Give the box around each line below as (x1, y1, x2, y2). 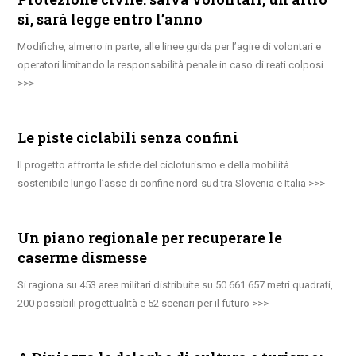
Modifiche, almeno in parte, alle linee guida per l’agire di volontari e (17, 40, 322, 52)
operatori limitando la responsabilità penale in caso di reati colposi (17, 58, 324, 71)
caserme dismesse (17, 247, 148, 267)
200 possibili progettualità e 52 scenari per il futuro (17, 296, 250, 309)
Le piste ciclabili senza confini (17, 127, 239, 147)
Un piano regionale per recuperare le (17, 227, 283, 247)
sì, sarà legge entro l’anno (17, 9, 203, 29)
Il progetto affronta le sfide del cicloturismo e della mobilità (17, 158, 290, 171)
